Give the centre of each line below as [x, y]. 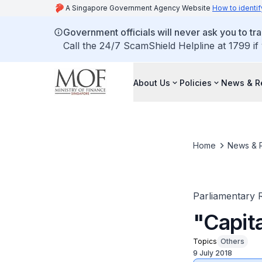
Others [232, 241]
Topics [205, 241]
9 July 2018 [212, 253]
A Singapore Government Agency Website [139, 8]
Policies [196, 82]
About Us [152, 82]
